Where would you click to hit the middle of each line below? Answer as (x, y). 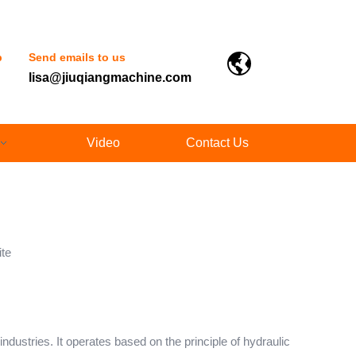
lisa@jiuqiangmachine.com (110, 77)
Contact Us (217, 143)
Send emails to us (77, 57)
